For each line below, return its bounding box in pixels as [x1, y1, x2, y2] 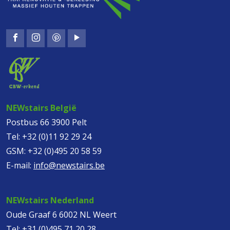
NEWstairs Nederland [6, 194, 94, 206]
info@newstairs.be [33, 159, 105, 171]
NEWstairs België [6, 102, 76, 113]
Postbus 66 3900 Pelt [6, 116, 87, 128]
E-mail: [6, 159, 33, 171]
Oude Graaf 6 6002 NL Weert [6, 208, 117, 220]
